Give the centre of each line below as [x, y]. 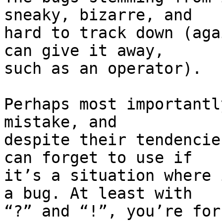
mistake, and [60, 122]
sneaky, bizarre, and [98, 15]
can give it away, [84, 51]
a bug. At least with [98, 194]
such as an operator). [103, 69]
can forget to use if [98, 158]
